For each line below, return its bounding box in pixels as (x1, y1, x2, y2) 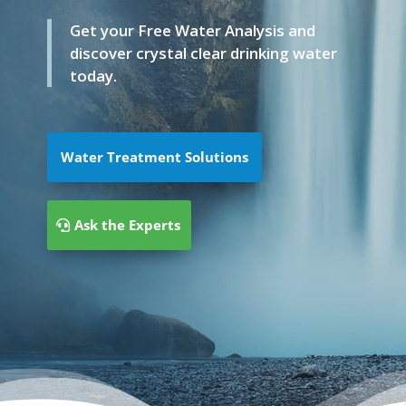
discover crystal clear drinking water (69, 43, 337, 63)
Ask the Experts (73, 216, 180, 234)
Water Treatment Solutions (60, 148, 248, 166)
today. (69, 65, 117, 86)
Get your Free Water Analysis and (69, 20, 315, 41)
